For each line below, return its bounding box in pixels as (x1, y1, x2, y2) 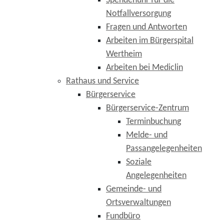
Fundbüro (106, 211, 140, 221)
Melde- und (126, 130, 167, 140)
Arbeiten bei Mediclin (106, 63, 183, 72)
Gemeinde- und (106, 184, 161, 194)
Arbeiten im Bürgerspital (106, 36, 193, 45)
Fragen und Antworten (106, 22, 187, 32)
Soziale (126, 157, 151, 167)
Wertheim (106, 49, 142, 59)
